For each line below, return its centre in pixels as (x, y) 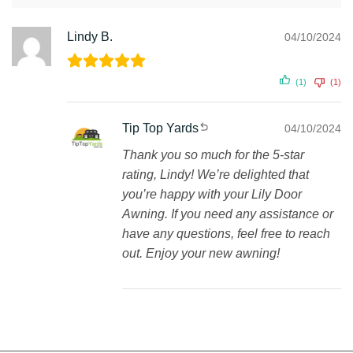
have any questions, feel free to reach (226, 234)
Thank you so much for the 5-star (213, 155)
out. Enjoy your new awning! (201, 253)
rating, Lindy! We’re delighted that (216, 175)
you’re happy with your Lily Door (212, 194)
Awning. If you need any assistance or (228, 214)
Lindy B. (90, 37)
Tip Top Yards (160, 128)
